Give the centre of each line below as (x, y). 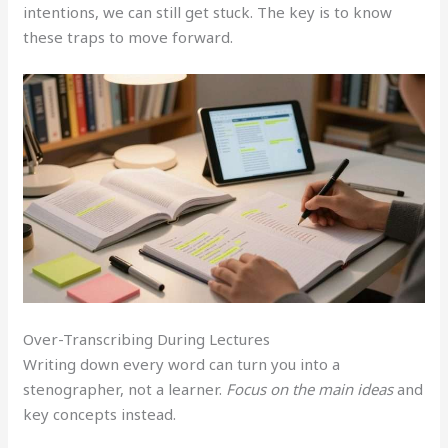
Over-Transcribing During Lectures (147, 339)
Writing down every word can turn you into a (182, 364)
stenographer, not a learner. (125, 389)
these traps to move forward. (128, 36)
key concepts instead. (100, 414)
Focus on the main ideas (310, 389)
